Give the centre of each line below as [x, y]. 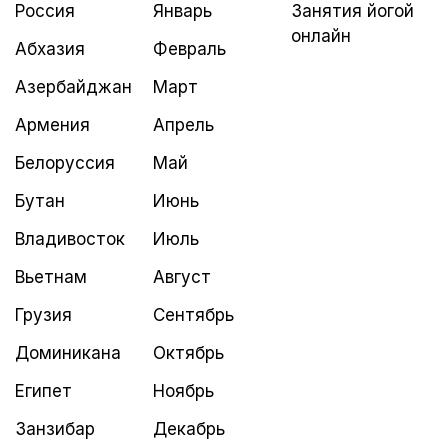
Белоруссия [65, 163]
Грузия [43, 315]
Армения [52, 125]
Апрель [183, 125]
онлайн [320, 36]
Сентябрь [193, 315]
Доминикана [68, 353]
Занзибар [55, 429]
